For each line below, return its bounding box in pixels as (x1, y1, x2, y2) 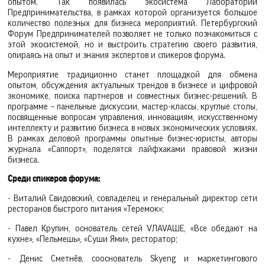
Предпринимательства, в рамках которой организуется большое (8, 8, 257, 17)
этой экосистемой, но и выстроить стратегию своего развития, (8, 40, 257, 49)
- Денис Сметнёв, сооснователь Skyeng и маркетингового (8, 254, 257, 263)
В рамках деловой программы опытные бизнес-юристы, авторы (8, 134, 257, 143)
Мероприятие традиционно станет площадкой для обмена (8, 70, 257, 79)
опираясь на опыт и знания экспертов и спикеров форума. (8, 50, 226, 60)
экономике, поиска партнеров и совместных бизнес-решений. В (8, 91, 257, 101)
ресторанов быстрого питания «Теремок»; (8, 205, 164, 214)
